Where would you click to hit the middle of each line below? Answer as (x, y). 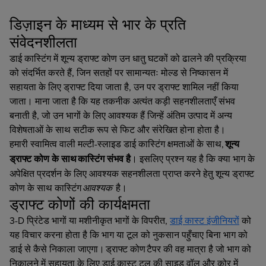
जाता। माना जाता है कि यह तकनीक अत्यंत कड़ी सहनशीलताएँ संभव (122, 101)
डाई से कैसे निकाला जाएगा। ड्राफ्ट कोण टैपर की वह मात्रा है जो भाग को (130, 248)
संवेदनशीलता (43, 42)
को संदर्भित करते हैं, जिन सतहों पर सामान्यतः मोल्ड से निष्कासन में (119, 72)
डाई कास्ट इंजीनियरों (205, 220)
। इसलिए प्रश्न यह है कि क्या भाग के (193, 158)
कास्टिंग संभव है (104, 159)
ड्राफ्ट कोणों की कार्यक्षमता (80, 204)
